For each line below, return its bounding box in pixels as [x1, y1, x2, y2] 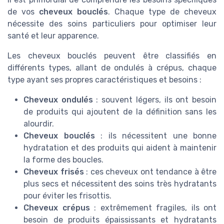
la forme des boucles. [23, 155, 103, 165]
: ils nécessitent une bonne [94, 131, 216, 141]
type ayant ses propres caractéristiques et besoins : [7, 75, 201, 85]
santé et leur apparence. [7, 31, 99, 41]
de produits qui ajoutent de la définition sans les [23, 107, 216, 117]
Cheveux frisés [23, 167, 84, 177]
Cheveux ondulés [23, 95, 93, 105]
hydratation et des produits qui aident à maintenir [23, 143, 216, 153]
